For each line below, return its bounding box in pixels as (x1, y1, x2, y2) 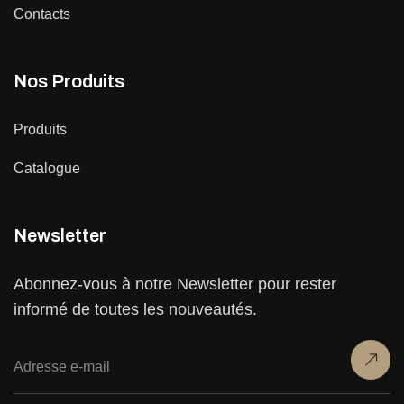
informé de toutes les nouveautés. (14, 299, 257, 318)
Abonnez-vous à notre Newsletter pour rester (14, 274, 336, 293)
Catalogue (14, 160, 80, 176)
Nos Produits (14, 70, 124, 91)
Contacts (14, 5, 70, 22)
